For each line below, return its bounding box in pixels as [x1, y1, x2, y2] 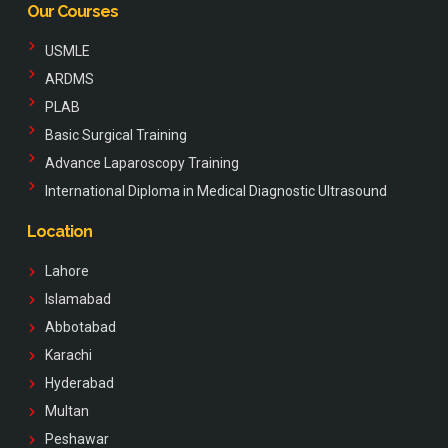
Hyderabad [44, 375, 114, 392]
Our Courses [27, 2, 118, 22]
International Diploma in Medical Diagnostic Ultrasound [44, 183, 387, 200]
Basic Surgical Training [44, 127, 187, 144]
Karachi [44, 347, 92, 364]
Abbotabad [44, 319, 116, 336]
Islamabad [44, 291, 111, 308]
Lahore [44, 263, 89, 280]
